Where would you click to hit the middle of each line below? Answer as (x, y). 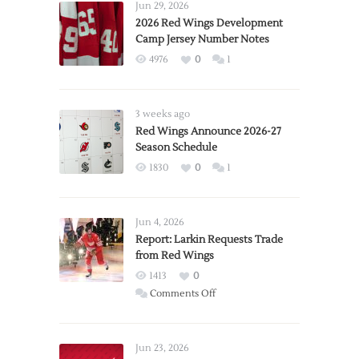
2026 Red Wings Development (209, 23)
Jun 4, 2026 (160, 222)
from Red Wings (175, 256)
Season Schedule (176, 147)
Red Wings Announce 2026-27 (208, 131)
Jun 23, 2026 (162, 348)
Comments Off (183, 294)
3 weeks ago (163, 114)
